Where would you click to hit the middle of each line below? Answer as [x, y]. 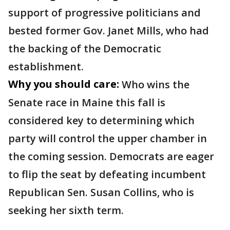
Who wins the [156, 85]
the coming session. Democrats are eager [111, 157]
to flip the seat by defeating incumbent [107, 175]
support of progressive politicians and [104, 13]
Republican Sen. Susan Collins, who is [101, 193]
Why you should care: [64, 84]
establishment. [47, 67]
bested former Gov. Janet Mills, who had [109, 31]
